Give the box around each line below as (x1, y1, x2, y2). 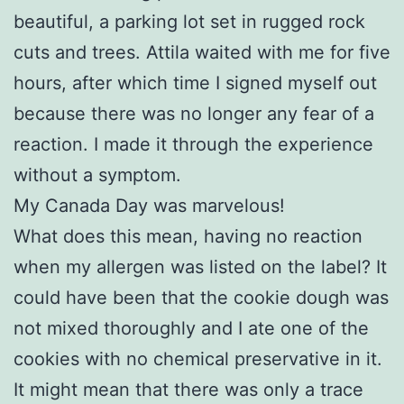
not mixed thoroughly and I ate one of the (14, 317, 369, 339)
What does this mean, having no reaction (14, 225, 363, 247)
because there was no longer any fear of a (14, 102, 374, 124)
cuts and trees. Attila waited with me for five (14, 41, 390, 63)
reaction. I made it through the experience (14, 133, 373, 155)
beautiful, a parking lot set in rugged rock (14, 10, 365, 32)
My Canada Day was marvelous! (14, 194, 285, 216)
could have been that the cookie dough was (14, 286, 389, 308)
